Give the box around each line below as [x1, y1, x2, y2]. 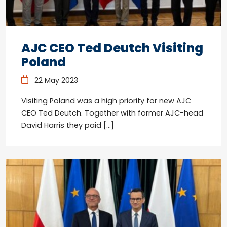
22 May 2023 [32, 74, 78, 85]
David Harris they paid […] [21, 120, 114, 130]
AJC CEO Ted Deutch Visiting [21, 39, 203, 56]
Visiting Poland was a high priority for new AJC [21, 95, 191, 106]
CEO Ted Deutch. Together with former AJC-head [21, 107, 203, 118]
